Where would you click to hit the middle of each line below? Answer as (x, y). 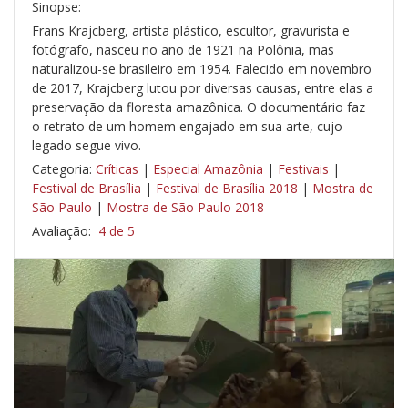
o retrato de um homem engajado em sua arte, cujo (187, 127)
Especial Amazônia (208, 169)
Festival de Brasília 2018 (227, 189)
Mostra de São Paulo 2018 (185, 208)
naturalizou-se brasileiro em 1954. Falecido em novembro (202, 69)
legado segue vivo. (87, 146)
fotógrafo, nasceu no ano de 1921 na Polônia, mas (183, 50)
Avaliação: (63, 231)
